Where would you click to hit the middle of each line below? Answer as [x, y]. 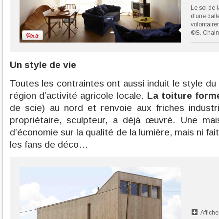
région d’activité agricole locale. [78, 96]
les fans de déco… [49, 144]
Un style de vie [43, 65]
